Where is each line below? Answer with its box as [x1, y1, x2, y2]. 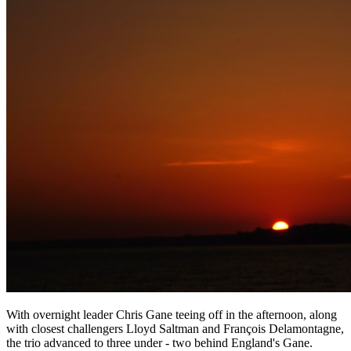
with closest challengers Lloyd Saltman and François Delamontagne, [6, 321, 344, 335]
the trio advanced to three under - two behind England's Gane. [6, 335, 313, 349]
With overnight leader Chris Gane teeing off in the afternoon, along [6, 307, 337, 321]
